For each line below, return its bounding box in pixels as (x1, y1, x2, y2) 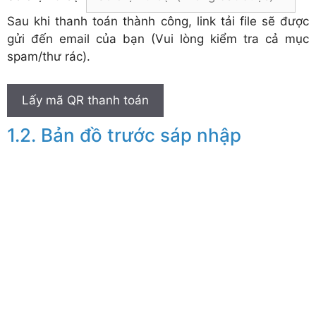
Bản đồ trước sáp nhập (41, 123, 241, 146)
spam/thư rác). (7, 49, 90, 64)
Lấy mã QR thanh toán (22, 92, 149, 107)
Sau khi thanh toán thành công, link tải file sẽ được (7, 14, 309, 29)
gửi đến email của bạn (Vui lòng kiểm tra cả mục (7, 32, 309, 47)
